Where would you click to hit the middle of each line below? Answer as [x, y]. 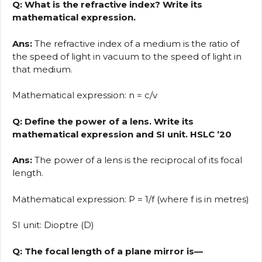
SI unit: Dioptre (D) [53, 225]
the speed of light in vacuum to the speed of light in [127, 56]
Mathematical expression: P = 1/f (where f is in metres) [131, 199]
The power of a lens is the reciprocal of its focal [137, 160]
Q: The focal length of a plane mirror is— [108, 251]
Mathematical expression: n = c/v [85, 95]
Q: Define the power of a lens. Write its [103, 121]
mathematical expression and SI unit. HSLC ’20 [122, 134]
